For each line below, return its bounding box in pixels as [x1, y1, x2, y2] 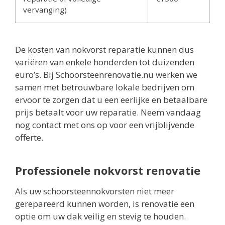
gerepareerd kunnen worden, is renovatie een [15, 197, 194, 209]
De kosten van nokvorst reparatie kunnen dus [15, 43, 194, 55]
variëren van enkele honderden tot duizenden [15, 56, 194, 68]
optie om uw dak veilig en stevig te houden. [15, 210, 186, 222]
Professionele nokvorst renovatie [15, 162, 200, 178]
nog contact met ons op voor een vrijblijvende [15, 119, 194, 131]
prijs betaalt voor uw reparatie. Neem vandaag [15, 106, 201, 118]
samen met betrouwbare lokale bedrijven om [15, 81, 194, 93]
